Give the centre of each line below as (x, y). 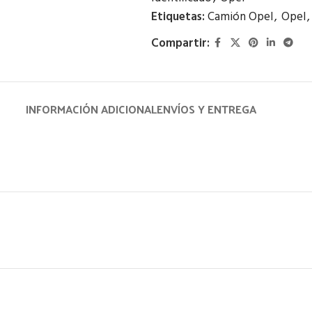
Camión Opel (240, 17)
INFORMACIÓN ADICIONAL (91, 109)
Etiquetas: (178, 17)
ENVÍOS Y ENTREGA (206, 109)
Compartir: (180, 44)
